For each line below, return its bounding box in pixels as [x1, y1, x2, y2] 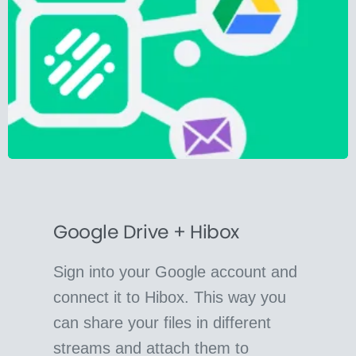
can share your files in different [53, 313, 272, 331]
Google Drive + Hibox [53, 218, 239, 245]
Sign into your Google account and [53, 262, 298, 281]
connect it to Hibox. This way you [53, 288, 287, 306]
